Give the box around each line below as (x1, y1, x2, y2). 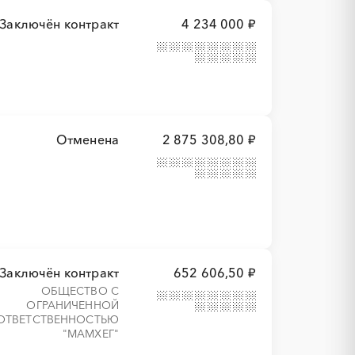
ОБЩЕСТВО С (40, 284, 120, 298)
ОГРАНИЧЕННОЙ (26, 298, 120, 312)
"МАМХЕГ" (62, 326, 120, 341)
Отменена (55, 132, 120, 147)
